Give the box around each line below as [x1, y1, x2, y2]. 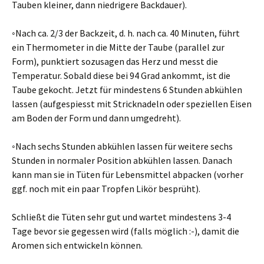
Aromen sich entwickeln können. [12, 239, 143, 251]
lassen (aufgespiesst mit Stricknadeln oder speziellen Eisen [12, 98, 252, 110]
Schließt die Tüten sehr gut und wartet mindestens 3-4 [12, 211, 231, 223]
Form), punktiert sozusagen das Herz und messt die [12, 55, 218, 67]
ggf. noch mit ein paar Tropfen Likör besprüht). [12, 183, 200, 194]
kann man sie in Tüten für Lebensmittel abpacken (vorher [12, 169, 243, 180]
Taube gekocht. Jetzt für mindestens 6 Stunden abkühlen [12, 84, 242, 95]
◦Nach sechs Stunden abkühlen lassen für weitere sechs [12, 140, 233, 152]
